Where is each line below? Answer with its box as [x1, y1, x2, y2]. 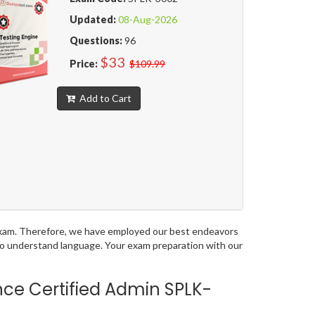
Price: [70, 58, 98, 70]
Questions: [70, 34, 123, 47]
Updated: [70, 13, 117, 26]
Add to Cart [75, 92, 131, 105]
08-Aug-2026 [118, 13, 178, 26]
